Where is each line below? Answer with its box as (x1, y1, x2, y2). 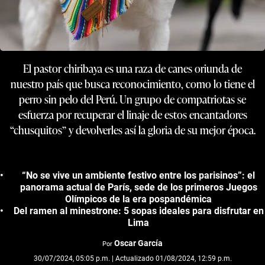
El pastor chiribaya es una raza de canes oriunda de (23, 60, 242, 76)
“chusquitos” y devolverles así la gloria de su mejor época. (9, 122, 256, 137)
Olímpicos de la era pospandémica (65, 193, 212, 205)
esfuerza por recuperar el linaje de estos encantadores (18, 106, 247, 122)
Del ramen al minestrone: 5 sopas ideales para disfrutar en (13, 205, 264, 216)
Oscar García (114, 238, 163, 248)
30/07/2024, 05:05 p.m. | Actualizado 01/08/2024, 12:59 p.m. (33, 254, 232, 263)
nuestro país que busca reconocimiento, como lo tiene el (10, 76, 255, 91)
